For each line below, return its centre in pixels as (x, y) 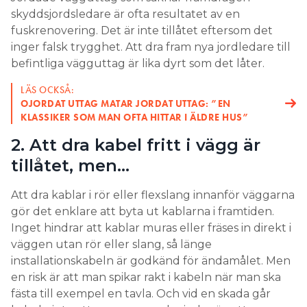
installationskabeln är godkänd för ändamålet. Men (151, 261)
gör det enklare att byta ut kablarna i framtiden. (143, 212)
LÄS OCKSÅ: (47, 90)
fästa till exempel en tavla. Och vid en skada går (141, 294)
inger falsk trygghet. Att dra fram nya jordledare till (151, 47)
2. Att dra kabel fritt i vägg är (136, 145)
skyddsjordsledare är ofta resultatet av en (125, 14)
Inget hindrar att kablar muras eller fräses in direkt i (151, 228)
